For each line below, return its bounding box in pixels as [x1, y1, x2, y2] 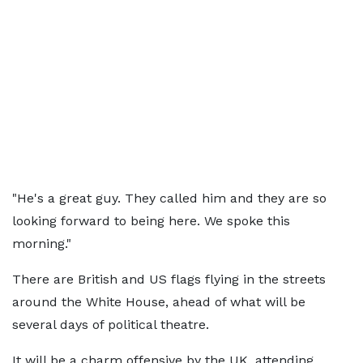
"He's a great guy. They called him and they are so [12, 190, 327, 206]
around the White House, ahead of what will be [12, 294, 305, 310]
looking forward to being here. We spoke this [12, 213, 290, 228]
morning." [12, 236, 71, 251]
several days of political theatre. [12, 317, 209, 332]
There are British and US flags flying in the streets [12, 271, 326, 287]
